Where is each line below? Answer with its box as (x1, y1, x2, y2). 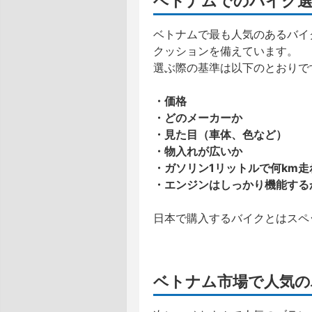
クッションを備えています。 (153, 44, 298, 58)
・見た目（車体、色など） (153, 127, 287, 141)
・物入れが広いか (153, 144, 242, 158)
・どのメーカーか (153, 111, 242, 125)
